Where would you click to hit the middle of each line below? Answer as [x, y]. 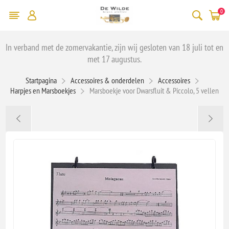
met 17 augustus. [114, 59]
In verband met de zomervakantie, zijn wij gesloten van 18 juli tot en [114, 47]
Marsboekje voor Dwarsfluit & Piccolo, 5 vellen [154, 90]
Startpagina [41, 80]
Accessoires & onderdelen [107, 80]
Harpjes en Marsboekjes [43, 90]
